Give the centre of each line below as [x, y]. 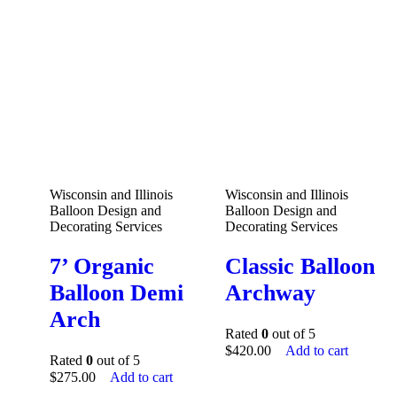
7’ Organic [102, 267]
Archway [270, 293]
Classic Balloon [300, 267]
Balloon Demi [117, 293]
